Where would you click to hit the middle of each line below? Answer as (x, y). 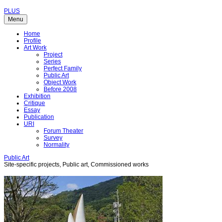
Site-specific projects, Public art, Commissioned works (76, 165)
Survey (53, 138)
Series (52, 61)
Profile (32, 41)
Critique (34, 103)
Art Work (35, 48)
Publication (39, 117)
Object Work (60, 82)
